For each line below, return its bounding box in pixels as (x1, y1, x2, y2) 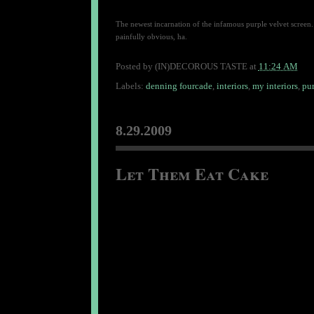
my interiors (252, 80, 298, 91)
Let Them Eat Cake (115, 161, 268, 186)
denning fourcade (145, 80, 212, 91)
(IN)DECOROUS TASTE (154, 61, 247, 72)
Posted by (115, 61, 155, 72)
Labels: (115, 80, 146, 91)
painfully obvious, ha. (115, 32, 187, 41)
